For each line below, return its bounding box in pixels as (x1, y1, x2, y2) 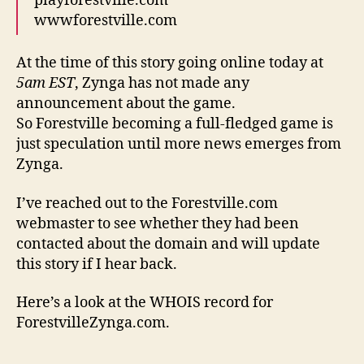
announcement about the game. (16, 94, 239, 114)
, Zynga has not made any (75, 74, 249, 93)
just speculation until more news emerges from (16, 135, 341, 154)
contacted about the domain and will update (16, 234, 320, 253)
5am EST (16, 74, 75, 93)
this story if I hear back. (16, 254, 177, 274)
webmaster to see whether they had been (16, 214, 299, 233)
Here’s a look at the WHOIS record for (16, 293, 273, 313)
